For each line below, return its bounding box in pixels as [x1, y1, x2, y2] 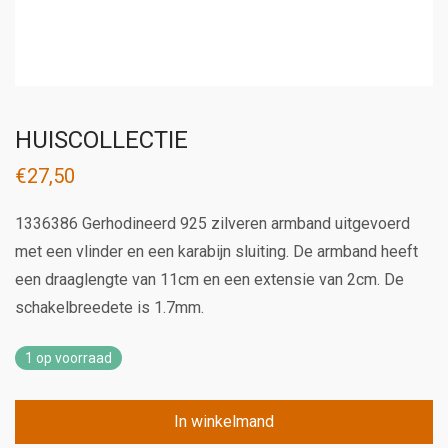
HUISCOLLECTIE [15, 126, 188, 154]
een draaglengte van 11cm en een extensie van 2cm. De [15, 270, 404, 289]
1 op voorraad [25, 350, 112, 366]
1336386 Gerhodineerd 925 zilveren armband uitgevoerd [15, 214, 410, 233]
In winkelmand [174, 412, 274, 431]
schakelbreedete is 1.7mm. [15, 298, 204, 317]
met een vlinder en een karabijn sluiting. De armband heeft [15, 242, 418, 261]
